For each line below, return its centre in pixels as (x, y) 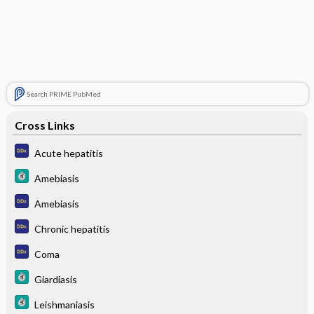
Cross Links (45, 125)
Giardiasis (55, 279)
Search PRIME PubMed (63, 94)
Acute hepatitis (68, 153)
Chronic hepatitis (72, 228)
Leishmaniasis (64, 304)
